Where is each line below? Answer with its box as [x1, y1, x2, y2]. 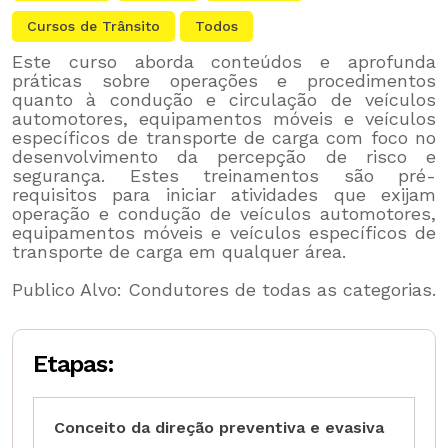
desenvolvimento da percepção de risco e [12, 146, 436, 168]
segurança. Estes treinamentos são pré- [12, 165, 436, 187]
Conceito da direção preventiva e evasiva [54, 418, 384, 438]
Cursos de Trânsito [27, 18, 160, 35]
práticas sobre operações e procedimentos [12, 70, 436, 92]
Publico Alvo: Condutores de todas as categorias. [12, 279, 436, 301]
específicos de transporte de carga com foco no [12, 127, 436, 149]
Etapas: [33, 350, 114, 379]
